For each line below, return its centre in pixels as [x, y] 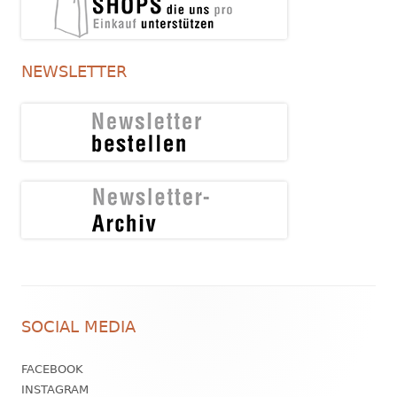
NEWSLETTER [74, 71]
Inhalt [50, 336]
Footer [54, 305]
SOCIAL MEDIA [78, 326]
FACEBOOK [52, 369]
